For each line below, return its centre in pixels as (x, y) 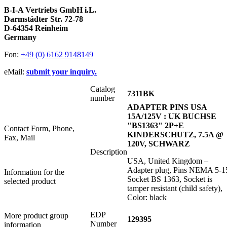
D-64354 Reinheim (36, 28)
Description (109, 152)
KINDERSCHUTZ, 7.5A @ (175, 135)
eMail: (15, 72)
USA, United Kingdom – (168, 161)
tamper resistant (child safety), (175, 188)
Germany (20, 37)
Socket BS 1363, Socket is (170, 179)
